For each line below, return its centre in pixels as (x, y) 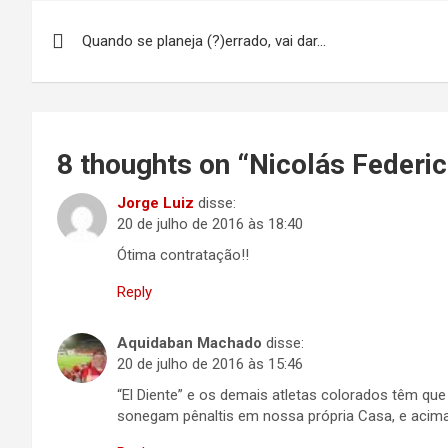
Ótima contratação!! (183, 255)
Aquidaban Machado (189, 343)
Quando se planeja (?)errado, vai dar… (204, 41)
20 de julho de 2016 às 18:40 (210, 224)
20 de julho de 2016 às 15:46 (210, 364)
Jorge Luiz (155, 203)
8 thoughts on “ (153, 164)
